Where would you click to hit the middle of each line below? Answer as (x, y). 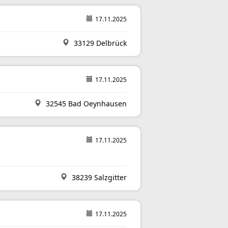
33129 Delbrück (99, 43)
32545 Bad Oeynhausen (85, 104)
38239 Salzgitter (98, 177)
